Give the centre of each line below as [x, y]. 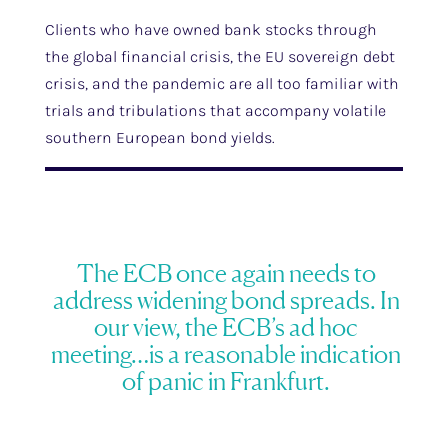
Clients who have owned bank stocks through [210, 29]
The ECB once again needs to [226, 273]
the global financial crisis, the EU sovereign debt [219, 56]
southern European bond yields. [159, 137]
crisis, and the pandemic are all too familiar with [221, 83]
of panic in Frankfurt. [226, 381]
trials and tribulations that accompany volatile [215, 110]
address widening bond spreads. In [226, 300]
